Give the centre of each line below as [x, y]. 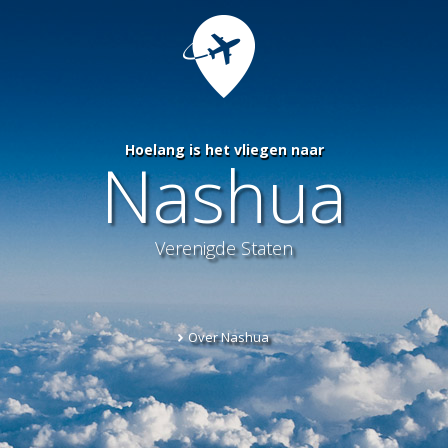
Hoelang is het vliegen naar [224, 149]
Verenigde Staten [224, 248]
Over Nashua [228, 337]
